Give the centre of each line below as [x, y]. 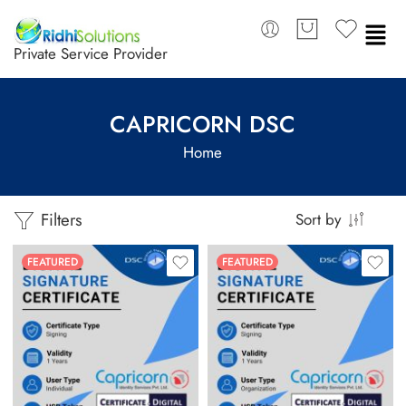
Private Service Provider [91, 54]
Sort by [319, 220]
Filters [59, 220]
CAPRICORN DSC [203, 125]
